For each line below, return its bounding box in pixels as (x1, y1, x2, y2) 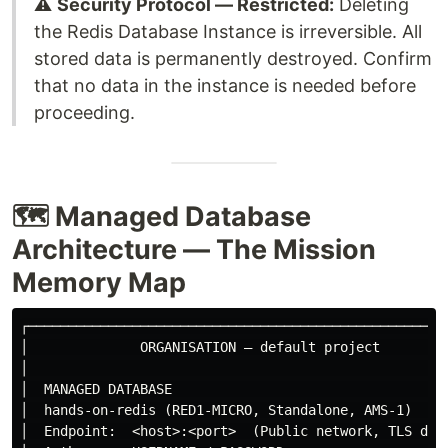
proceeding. (34, 102, 135, 124)
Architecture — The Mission (12, 233, 376, 267)
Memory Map (12, 266, 186, 300)
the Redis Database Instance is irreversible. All (34, 21, 422, 43)
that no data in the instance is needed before (34, 75, 416, 97)
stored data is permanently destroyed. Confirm (34, 48, 432, 70)
